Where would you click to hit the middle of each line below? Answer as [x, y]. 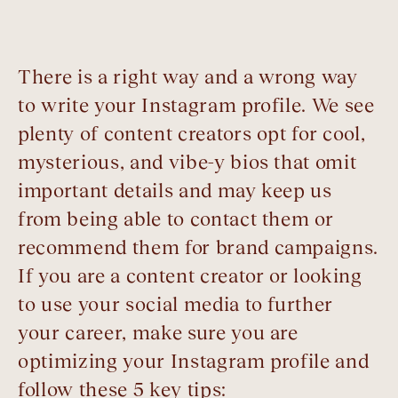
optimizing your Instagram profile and [194, 362]
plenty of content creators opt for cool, [192, 134]
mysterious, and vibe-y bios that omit [187, 163]
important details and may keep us [175, 191]
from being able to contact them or [176, 219]
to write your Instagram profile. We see [196, 106]
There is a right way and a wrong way [188, 77]
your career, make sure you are [158, 333]
